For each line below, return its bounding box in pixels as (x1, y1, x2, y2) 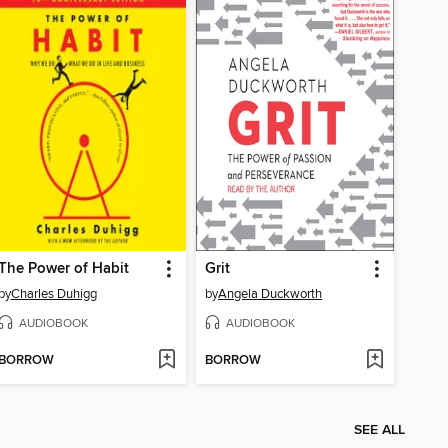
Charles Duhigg (10, 286, 97, 303)
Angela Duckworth (218, 286, 323, 303)
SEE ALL (354, 421, 405, 440)
